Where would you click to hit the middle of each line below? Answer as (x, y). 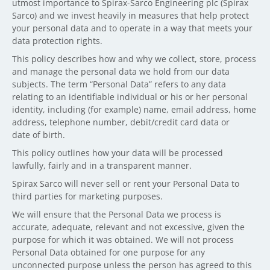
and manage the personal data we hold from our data (121, 71)
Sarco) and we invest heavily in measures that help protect (130, 15)
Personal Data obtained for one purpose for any (108, 252)
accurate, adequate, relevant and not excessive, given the (128, 227)
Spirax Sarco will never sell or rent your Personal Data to (126, 184)
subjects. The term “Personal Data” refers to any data (119, 84)
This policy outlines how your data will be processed (118, 153)
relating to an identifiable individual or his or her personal (130, 97)
